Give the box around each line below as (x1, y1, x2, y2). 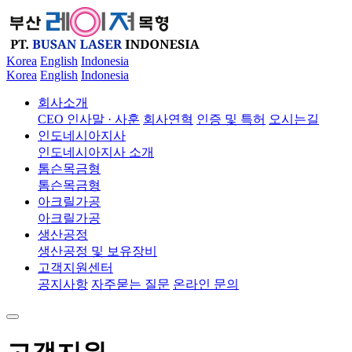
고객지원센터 (38, 261, 113, 274)
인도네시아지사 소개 (38, 145, 154, 159)
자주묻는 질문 (91, 277, 170, 291)
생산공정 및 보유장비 (38, 244, 157, 258)
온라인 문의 (173, 277, 239, 291)
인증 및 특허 (196, 112, 266, 126)
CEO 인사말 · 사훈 (38, 112, 140, 126)
